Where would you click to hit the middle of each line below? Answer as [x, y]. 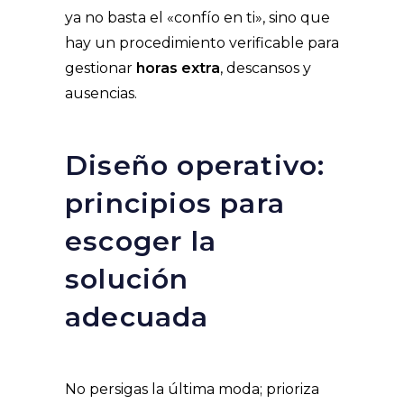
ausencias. [101, 94]
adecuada [137, 317]
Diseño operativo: [195, 166]
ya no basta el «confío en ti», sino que [197, 18]
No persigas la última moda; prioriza [192, 390]
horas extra [178, 69]
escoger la [141, 242]
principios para [175, 204]
